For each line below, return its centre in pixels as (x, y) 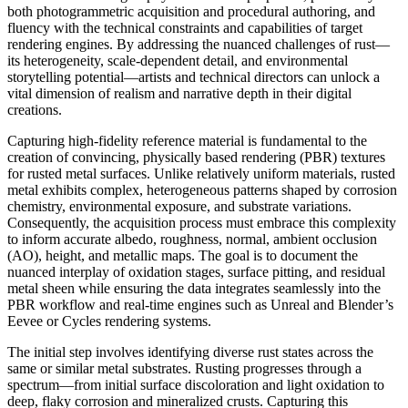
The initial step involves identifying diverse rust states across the (190, 352)
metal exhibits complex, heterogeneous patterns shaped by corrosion (202, 189)
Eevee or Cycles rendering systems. (109, 321)
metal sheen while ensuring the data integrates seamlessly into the (194, 288)
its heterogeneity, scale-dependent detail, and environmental (178, 60)
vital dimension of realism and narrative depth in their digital (179, 93)
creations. (35, 109)
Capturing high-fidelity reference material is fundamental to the (187, 140)
